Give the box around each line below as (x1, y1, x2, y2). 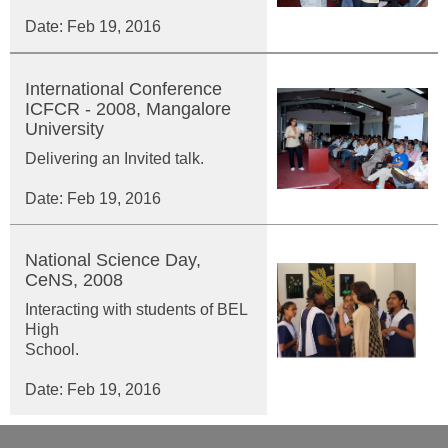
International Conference (25, 79, 222, 99)
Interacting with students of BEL (25, 301, 247, 318)
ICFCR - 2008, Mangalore (25, 99, 231, 119)
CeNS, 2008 (25, 270, 123, 290)
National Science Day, (25, 250, 201, 270)
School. (25, 341, 227, 358)
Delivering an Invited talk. (25, 150, 204, 167)
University (25, 119, 104, 139)
